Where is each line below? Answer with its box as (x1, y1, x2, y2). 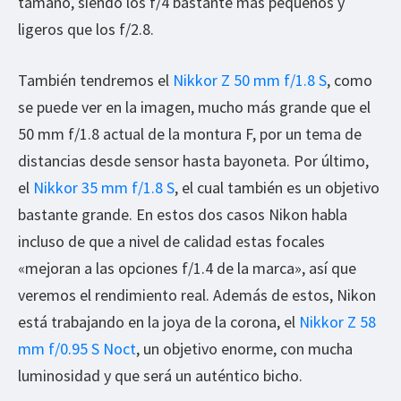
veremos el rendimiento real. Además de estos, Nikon (18, 284, 376, 305)
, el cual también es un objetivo (175, 176, 380, 198)
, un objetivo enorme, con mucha (136, 337, 353, 359)
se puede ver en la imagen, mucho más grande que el (18, 96, 371, 117)
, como (327, 69, 372, 90)
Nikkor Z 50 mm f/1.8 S (173, 69, 327, 90)
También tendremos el (18, 69, 173, 90)
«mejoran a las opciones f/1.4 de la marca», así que (18, 257, 356, 278)
